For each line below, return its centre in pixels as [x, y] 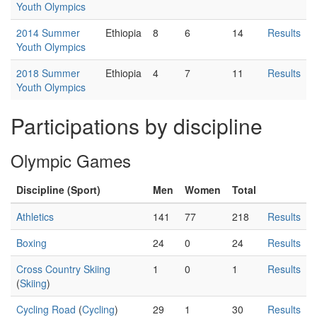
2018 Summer [48, 73]
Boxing [31, 243]
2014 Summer [48, 33]
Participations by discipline [137, 126]
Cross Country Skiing [63, 269]
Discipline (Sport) [58, 190]
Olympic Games [71, 160]
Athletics [35, 217]
